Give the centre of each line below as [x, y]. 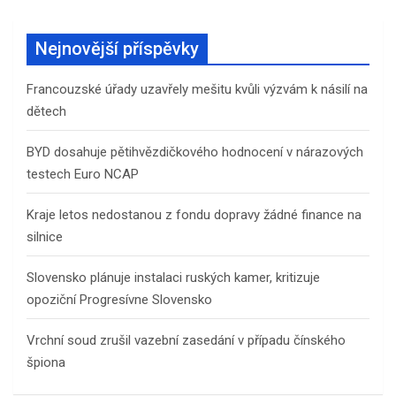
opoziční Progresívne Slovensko [119, 299]
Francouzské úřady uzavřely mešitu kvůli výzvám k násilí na [197, 89]
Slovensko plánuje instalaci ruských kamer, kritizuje [173, 277]
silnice [45, 236]
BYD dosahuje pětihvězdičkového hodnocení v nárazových [195, 152]
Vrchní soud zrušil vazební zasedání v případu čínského [186, 340]
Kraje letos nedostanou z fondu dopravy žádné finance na [194, 214]
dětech [46, 111]
